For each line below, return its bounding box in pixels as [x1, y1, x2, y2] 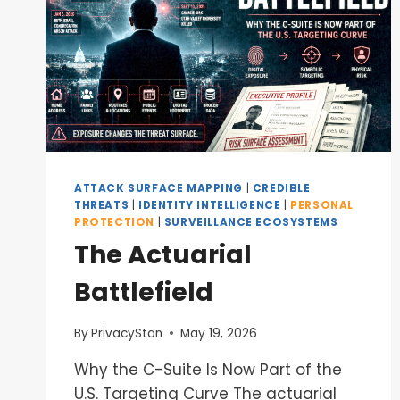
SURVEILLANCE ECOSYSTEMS [163, 215, 338, 230]
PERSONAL [290, 198, 354, 213]
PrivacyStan [91, 324, 163, 342]
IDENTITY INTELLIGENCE [137, 198, 281, 213]
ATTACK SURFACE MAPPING [74, 181, 244, 196]
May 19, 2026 [180, 324, 258, 342]
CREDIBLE [252, 181, 311, 196]
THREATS [74, 198, 129, 213]
